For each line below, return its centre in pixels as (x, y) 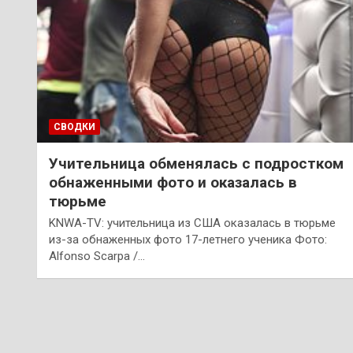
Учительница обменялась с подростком (196, 163)
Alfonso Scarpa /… (97, 256)
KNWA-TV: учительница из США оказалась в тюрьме (192, 223)
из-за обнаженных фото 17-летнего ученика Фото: (188, 239)
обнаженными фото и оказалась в (173, 182)
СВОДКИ (74, 126)
